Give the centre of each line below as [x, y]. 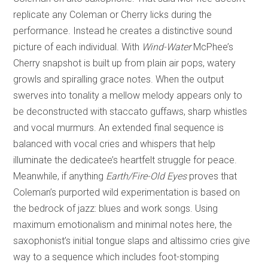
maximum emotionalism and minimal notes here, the [123, 224]
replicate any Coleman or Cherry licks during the [113, 14]
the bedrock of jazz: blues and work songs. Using [116, 208]
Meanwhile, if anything [60, 176]
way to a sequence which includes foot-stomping [116, 257]
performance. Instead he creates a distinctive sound [123, 31]
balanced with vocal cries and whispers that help [115, 144]
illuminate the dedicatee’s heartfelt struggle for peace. [125, 160]
